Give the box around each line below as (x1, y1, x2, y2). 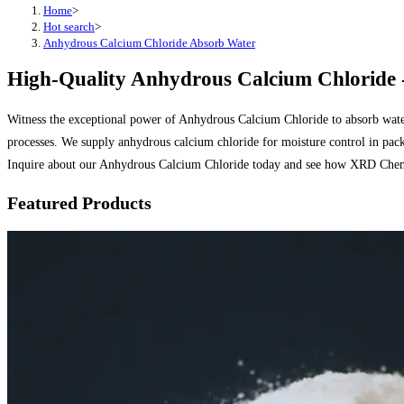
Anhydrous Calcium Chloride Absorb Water (43, 36, 255, 50)
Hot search (43, 20, 95, 33)
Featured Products (7, 193, 151, 214)
